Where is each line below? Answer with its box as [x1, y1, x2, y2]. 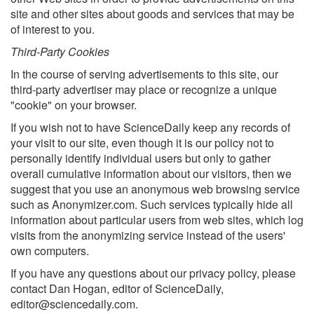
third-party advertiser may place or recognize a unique [11, 81, 277, 97]
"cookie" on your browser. [11, 97, 137, 113]
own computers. [11, 243, 89, 259]
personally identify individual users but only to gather [11, 150, 271, 166]
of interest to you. [11, 21, 95, 37]
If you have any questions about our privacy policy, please [11, 265, 296, 281]
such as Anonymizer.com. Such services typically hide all [11, 196, 293, 212]
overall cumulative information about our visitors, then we [11, 165, 292, 182]
